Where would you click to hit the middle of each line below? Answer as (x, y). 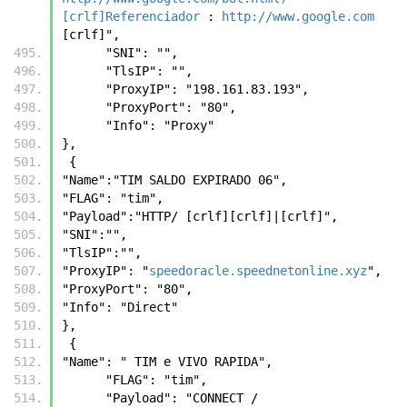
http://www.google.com (298, 16)
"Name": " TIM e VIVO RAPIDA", (167, 361)
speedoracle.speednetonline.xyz (258, 270)
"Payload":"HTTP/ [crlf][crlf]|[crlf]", (200, 216)
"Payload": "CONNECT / (84, 397)
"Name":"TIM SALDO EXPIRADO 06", (174, 179)
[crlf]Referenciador (131, 16)
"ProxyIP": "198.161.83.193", (207, 89)
